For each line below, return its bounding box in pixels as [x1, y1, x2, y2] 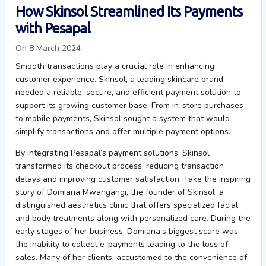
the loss [187, 239, 218, 251]
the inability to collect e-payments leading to [15, 239, 188, 251]
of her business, [62, 226, 127, 237]
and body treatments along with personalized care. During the [15, 213, 251, 224]
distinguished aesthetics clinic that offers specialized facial [15, 199, 238, 211]
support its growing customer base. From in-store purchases [15, 100, 243, 112]
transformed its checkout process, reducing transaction [15, 160, 224, 172]
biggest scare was [166, 226, 238, 237]
